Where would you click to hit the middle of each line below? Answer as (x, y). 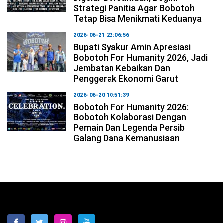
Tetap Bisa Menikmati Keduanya (138, 18)
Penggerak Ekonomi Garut (126, 78)
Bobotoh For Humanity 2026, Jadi (141, 57)
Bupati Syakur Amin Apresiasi (132, 47)
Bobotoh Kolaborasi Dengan (130, 117)
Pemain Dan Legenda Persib (129, 127)
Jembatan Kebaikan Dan (122, 68)
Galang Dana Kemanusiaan (127, 138)
